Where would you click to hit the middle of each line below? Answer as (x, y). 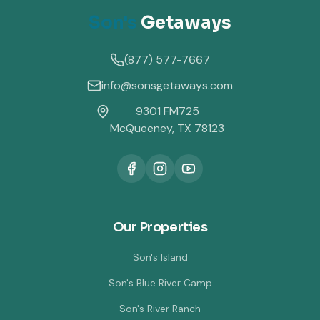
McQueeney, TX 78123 (167, 128)
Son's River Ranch (160, 309)
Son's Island (160, 257)
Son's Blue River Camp (160, 283)
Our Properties (160, 227)
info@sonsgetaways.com (167, 85)
